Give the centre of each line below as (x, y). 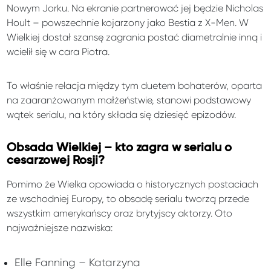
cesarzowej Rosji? (56, 161)
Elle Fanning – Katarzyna (77, 263)
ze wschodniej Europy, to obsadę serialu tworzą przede (128, 199)
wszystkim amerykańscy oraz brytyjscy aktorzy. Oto (120, 214)
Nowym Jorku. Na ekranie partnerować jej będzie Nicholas (135, 8)
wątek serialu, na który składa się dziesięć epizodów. (122, 115)
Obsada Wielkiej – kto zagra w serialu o (119, 148)
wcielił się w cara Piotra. (58, 52)
